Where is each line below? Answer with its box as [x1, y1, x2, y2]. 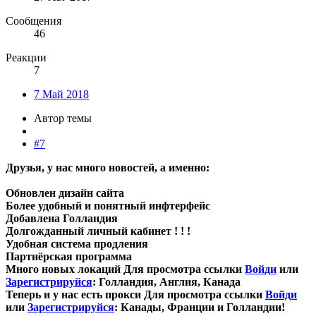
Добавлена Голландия [6, 212, 118, 224]
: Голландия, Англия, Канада [92, 275, 241, 288]
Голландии [226, 300, 281, 313]
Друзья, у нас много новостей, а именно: [6, 161, 209, 174]
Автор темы [34, 111, 92, 124]
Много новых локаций [6, 262, 123, 275]
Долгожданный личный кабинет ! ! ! [6, 224, 190, 237]
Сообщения [6, 14, 61, 27]
